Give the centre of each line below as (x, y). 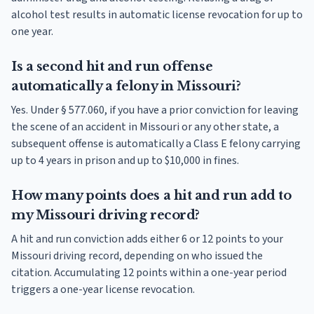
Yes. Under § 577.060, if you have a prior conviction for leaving (155, 110)
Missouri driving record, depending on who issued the (137, 255)
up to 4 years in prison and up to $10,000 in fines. (125, 160)
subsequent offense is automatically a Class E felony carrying (156, 143)
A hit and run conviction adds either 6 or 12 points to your (147, 239)
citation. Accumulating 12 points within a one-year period (149, 272)
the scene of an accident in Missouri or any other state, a (145, 127)
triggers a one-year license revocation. (103, 289)
